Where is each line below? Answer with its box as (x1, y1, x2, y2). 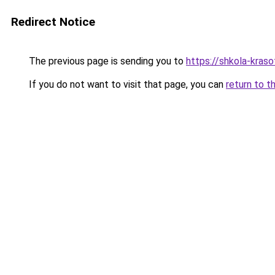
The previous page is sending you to (26, 55, 186, 67)
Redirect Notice (11, 15, 95, 29)
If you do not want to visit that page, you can (26, 79, 226, 90)
